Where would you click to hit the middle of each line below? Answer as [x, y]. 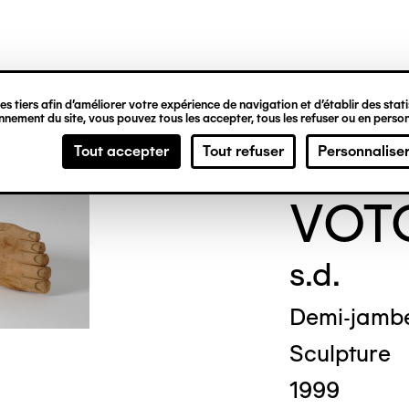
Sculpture [340, 353]
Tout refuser [243, 151]
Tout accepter [121, 151]
